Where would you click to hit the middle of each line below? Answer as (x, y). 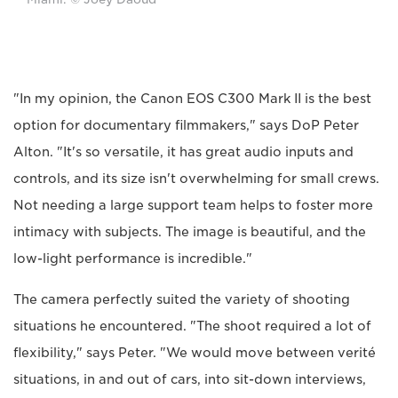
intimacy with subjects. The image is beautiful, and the (190, 231)
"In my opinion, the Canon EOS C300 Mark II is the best (192, 98)
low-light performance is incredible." (133, 258)
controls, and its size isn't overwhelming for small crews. (196, 178)
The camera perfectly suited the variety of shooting (182, 299)
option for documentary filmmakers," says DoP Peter (186, 125)
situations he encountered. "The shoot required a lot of (192, 326)
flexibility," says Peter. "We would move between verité (195, 352)
